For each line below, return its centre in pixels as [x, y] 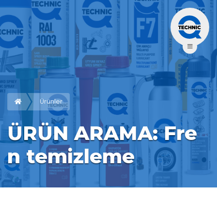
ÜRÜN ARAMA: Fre [102, 133]
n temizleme [71, 156]
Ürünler [51, 101]
